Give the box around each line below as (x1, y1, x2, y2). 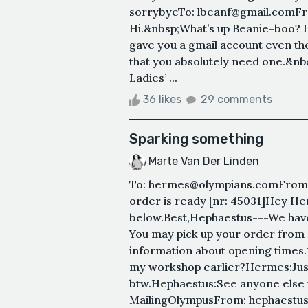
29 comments (201, 92, 272, 106)
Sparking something (129, 130, 263, 147)
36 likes (140, 92, 184, 106)
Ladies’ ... (129, 70, 177, 85)
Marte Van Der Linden (148, 154, 259, 168)
